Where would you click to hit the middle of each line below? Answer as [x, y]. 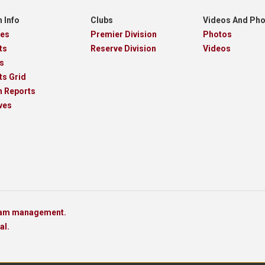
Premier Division [123, 35]
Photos [218, 35]
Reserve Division [123, 49]
